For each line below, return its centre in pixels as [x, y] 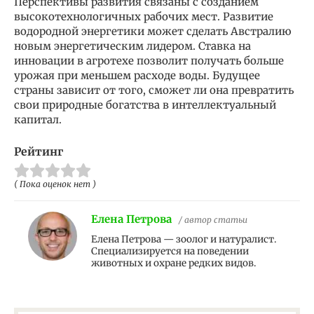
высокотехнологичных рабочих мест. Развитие [144, 17]
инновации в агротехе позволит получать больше [149, 61]
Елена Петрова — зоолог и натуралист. [184, 240]
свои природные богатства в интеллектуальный [145, 105]
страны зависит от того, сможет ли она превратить [154, 90]
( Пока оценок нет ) [55, 184]
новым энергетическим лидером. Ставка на [132, 46]
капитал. [38, 120]
